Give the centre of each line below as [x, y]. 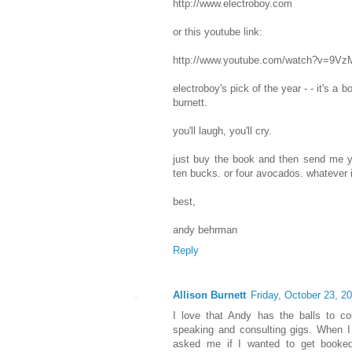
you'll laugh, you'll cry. [222, 131]
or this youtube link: [218, 32]
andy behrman [205, 230]
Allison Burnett [209, 295]
